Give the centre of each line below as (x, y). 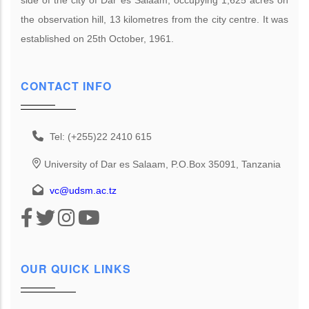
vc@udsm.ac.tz (83, 190)
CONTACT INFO (66, 86)
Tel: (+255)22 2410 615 (101, 136)
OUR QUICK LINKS (76, 269)
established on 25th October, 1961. (97, 38)
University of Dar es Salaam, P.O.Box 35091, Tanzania (162, 164)
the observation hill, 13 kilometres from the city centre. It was (154, 19)
